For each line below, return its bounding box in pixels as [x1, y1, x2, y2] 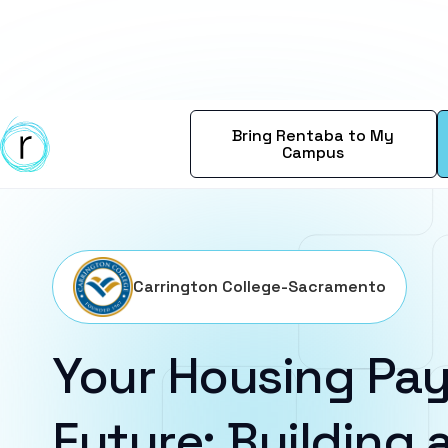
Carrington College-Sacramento [133, 276, 386, 297]
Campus [282, 142, 345, 163]
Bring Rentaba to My [232, 125, 395, 146]
